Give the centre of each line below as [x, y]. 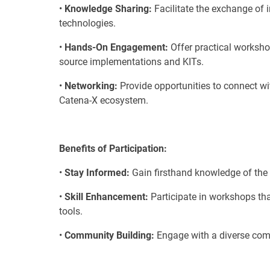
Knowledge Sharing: [108, 8]
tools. [71, 211]
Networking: [91, 86]
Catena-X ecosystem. [104, 100]
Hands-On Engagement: [116, 47]
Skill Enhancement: [106, 196]
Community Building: [109, 235]
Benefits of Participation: [113, 148]
